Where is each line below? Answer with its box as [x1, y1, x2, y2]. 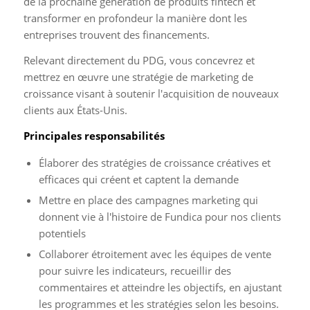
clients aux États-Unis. [23, 102, 127, 117]
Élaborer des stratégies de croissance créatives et [38, 156, 271, 170]
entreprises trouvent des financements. [23, 28, 210, 42]
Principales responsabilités [23, 128, 165, 143]
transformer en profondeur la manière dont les [23, 11, 247, 25]
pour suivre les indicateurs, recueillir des [38, 264, 231, 278]
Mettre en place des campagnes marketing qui [38, 193, 258, 208]
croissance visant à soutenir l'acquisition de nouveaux [23, 86, 279, 100]
